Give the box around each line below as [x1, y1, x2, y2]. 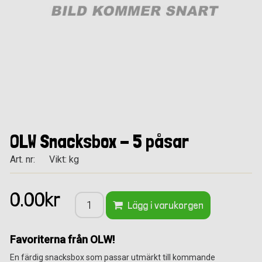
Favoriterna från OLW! [10, 233, 115, 246]
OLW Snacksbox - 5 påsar [10, 130, 189, 153]
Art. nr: [10, 154, 37, 166]
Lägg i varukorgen [123, 199, 204, 212]
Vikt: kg [49, 154, 79, 166]
